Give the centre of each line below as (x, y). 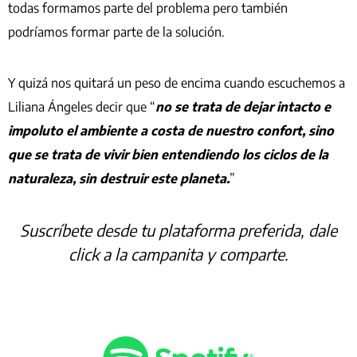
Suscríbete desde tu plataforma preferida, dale (178, 229)
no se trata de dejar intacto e (243, 107)
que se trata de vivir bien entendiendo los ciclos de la (168, 155)
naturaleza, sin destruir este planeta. (119, 179)
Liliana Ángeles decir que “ (82, 107)
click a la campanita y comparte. (178, 253)
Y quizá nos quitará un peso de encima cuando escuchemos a (177, 83)
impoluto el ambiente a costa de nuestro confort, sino (171, 131)
